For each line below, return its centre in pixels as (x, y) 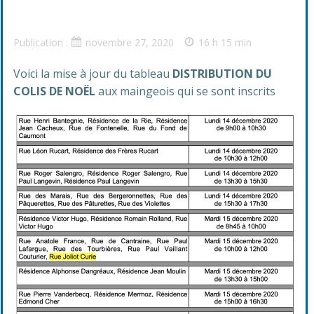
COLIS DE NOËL (54, 91)
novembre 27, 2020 (130, 42)
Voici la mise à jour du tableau (93, 74)
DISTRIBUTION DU (222, 74)
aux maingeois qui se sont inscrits (185, 91)
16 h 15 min (225, 42)
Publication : (42, 42)
